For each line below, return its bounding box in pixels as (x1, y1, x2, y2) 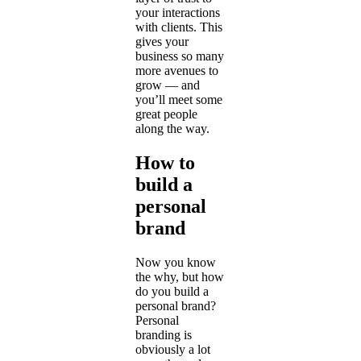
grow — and (135, 77, 200, 92)
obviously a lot (135, 342, 210, 356)
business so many (135, 48, 224, 63)
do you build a (135, 284, 209, 298)
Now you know (135, 255, 216, 269)
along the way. (135, 121, 210, 135)
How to (135, 151, 195, 173)
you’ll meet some (135, 92, 222, 106)
